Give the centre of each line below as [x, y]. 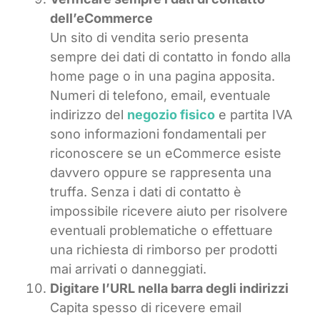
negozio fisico [171, 115]
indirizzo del [89, 115]
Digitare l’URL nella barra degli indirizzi [169, 289]
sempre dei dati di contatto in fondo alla [170, 57]
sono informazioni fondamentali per [158, 134]
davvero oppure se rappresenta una [161, 173]
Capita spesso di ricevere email [146, 308]
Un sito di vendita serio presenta [149, 38]
